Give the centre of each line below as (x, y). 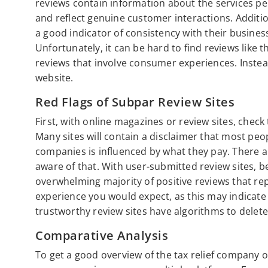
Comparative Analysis (102, 236)
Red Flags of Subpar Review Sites (135, 102)
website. (56, 78)
